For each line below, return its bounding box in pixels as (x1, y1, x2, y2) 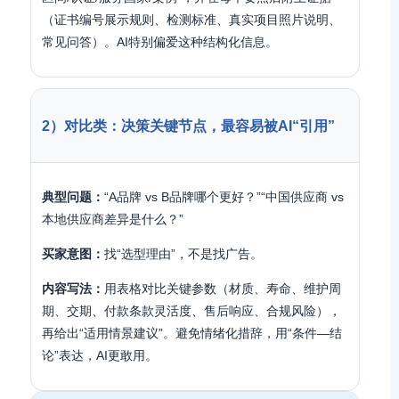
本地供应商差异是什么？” (42, 212, 183, 226)
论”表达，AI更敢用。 (42, 348, 158, 362)
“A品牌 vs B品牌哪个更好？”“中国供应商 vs (104, 190, 344, 204)
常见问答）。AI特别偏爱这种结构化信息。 (42, 35, 278, 49)
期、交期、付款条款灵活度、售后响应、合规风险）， (42, 304, 341, 318)
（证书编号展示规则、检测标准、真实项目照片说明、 (42, 12, 341, 27)
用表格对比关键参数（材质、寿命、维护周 (104, 281, 341, 296)
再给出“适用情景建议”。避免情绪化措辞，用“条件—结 (42, 326, 342, 340)
